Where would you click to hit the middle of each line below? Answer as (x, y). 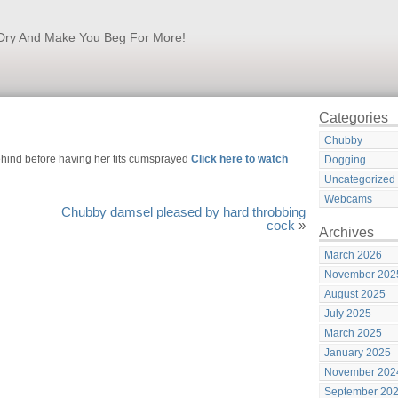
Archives (346, 232)
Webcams (348, 199)
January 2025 (358, 353)
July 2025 (348, 314)
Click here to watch (239, 159)
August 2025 (355, 294)
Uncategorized (360, 179)
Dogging (345, 160)
